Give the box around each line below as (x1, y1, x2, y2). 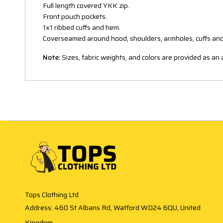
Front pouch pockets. (43, 11, 107, 22)
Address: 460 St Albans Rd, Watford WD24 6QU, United (25, 202, 201, 214)
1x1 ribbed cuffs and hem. (43, 22, 120, 33)
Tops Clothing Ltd (25, 189, 79, 201)
